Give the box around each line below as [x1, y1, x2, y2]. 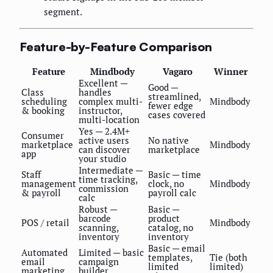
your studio [79, 152, 126, 165]
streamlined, [148, 90, 200, 102]
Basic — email [148, 241, 205, 254]
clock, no [148, 177, 184, 190]
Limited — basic [79, 246, 144, 258]
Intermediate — [79, 163, 143, 176]
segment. [44, 5, 82, 18]
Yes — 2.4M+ [79, 124, 130, 137]
